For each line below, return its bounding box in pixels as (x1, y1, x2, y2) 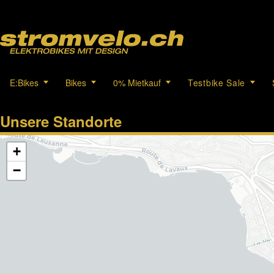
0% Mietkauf (113, 76, 161, 89)
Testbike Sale (188, 76, 246, 89)
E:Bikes (10, 76, 39, 89)
